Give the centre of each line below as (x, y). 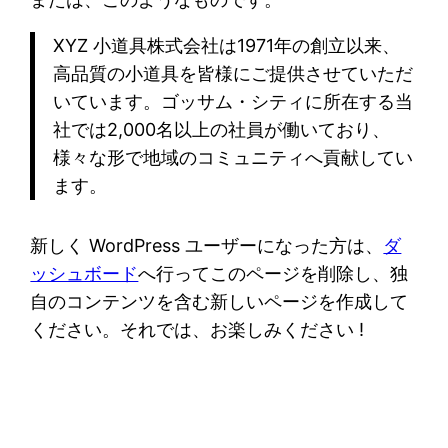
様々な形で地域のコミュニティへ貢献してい (232, 158)
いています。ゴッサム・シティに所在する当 (232, 102)
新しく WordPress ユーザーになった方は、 (207, 245)
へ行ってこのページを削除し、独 (273, 273)
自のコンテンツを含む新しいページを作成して (219, 301)
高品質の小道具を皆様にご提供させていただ (232, 74)
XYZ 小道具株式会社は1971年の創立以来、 (226, 46)
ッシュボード (84, 273)
